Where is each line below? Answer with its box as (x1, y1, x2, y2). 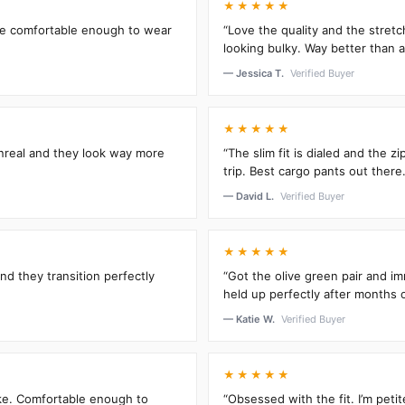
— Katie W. (223, 312, 278, 325)
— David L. (223, 189, 277, 202)
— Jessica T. (223, 66, 287, 80)
